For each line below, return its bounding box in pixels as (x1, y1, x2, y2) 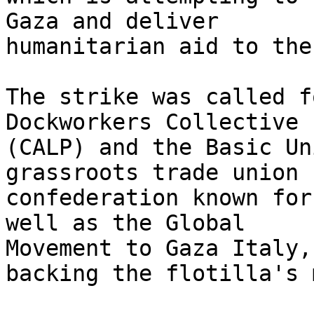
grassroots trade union (6, 160, 312, 186)
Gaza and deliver (6, 8, 232, 34)
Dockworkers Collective (6, 109, 312, 135)
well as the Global (6, 210, 259, 236)
